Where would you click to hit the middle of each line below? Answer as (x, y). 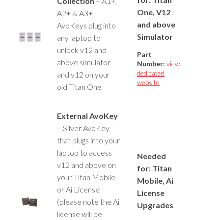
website (149, 82)
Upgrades (155, 205)
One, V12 (154, 12)
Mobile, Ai (155, 180)
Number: (151, 63)
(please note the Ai (88, 201)
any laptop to (79, 37)
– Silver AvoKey (83, 128)
